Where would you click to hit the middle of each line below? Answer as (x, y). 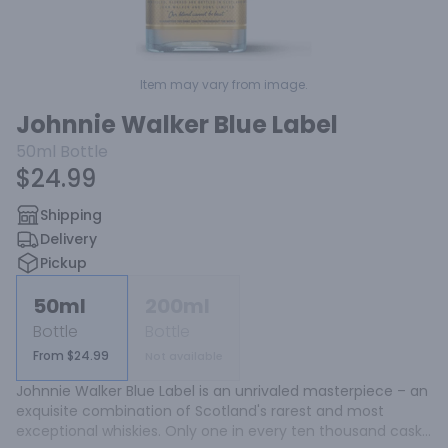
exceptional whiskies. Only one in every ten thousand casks (222, 431)
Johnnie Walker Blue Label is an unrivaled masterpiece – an (222, 391)
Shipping (71, 215)
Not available (184, 356)
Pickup (63, 263)
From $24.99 (71, 355)
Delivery (68, 239)
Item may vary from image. (224, 84)
